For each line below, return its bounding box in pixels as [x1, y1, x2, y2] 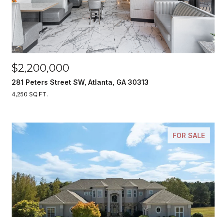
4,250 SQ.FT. [12, 91, 48, 98]
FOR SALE [172, 131, 205, 139]
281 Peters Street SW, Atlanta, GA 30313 [12, 78, 149, 86]
